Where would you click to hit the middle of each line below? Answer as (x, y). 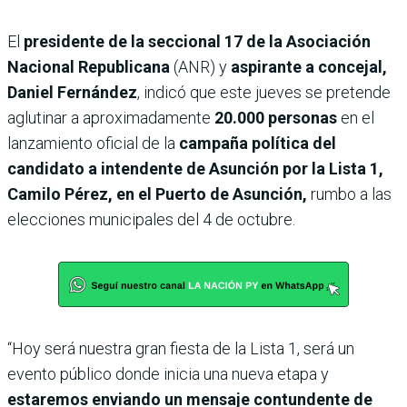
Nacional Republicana (89, 67)
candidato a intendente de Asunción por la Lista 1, (195, 169)
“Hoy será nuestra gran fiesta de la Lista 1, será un (181, 349)
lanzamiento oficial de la (93, 144)
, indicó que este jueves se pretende (264, 93)
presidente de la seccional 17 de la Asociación (197, 42)
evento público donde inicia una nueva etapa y (168, 374)
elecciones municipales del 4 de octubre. (151, 220)
